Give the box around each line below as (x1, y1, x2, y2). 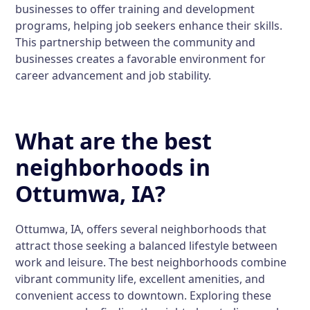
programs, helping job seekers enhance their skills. (15, 18, 283, 33)
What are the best (15, 126, 212, 156)
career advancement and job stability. (15, 68, 212, 83)
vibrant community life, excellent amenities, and (15, 271, 266, 286)
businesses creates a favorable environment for (15, 51, 266, 66)
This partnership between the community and (15, 35, 256, 50)
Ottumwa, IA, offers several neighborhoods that (15, 221, 267, 237)
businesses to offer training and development (15, 1, 255, 17)
